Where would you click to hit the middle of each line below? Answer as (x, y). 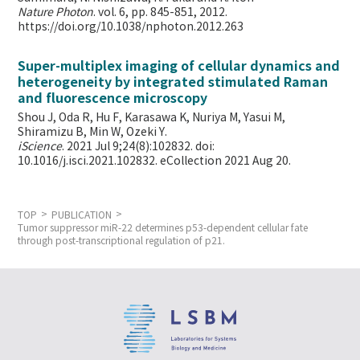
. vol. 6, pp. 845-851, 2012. (161, 12)
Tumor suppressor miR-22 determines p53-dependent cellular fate (163, 228)
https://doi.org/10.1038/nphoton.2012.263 (131, 27)
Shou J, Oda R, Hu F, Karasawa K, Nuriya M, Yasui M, (152, 118)
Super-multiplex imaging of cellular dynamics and (179, 66)
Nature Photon (56, 12)
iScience (40, 147)
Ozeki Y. (147, 132)
